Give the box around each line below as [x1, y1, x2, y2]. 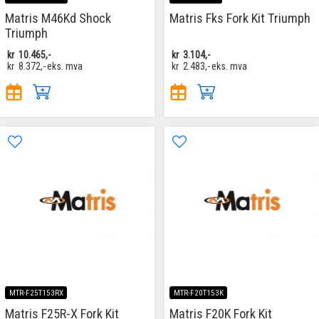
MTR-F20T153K [173, 288, 224, 298]
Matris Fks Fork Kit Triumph [169, 11, 310, 26]
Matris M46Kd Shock [5, 11, 111, 26]
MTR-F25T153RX [9, 288, 63, 298]
